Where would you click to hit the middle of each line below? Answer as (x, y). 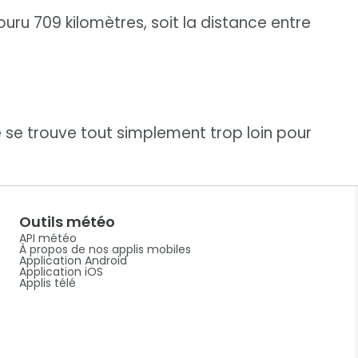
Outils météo (67, 221)
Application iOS (61, 271)
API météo (48, 238)
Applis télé (47, 282)
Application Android (73, 260)
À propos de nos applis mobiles (105, 249)
